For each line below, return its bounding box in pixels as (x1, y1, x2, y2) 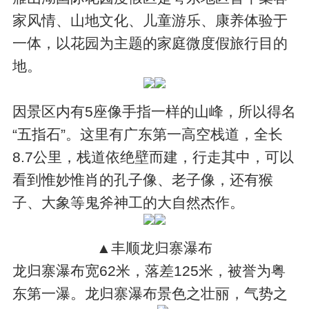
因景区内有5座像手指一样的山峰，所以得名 (12, 103, 297, 119)
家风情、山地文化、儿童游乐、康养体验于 (12, 12, 288, 28)
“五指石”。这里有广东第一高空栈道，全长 (12, 126, 283, 142)
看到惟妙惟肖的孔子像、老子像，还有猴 (12, 171, 274, 188)
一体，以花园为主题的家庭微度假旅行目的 (12, 34, 288, 51)
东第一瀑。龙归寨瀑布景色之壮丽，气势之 (12, 285, 288, 301)
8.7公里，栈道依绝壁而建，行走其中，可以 (12, 148, 295, 165)
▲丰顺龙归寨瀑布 (97, 239, 212, 256)
